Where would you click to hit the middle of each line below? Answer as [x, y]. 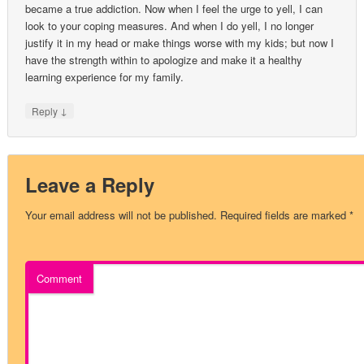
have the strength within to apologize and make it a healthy [164, 59]
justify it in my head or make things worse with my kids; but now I [180, 42]
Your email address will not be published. [121, 215]
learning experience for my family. [105, 76]
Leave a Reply [90, 185]
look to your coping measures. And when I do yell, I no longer [170, 25]
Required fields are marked [284, 215]
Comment [60, 279]
